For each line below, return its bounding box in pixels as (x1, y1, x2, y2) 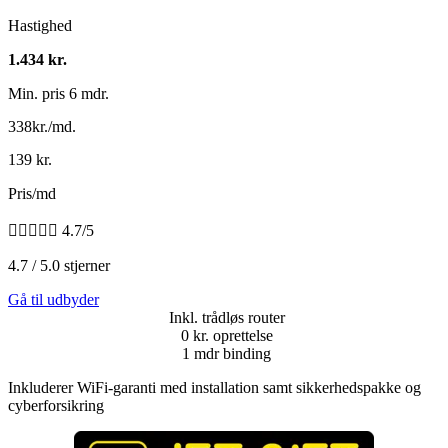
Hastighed (8, 17, 72, 35)
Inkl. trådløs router (168, 309, 285, 327)
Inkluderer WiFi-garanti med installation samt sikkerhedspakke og (8, 379, 421, 397)
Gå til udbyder (8, 291, 99, 309)
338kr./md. (8, 118, 76, 136)
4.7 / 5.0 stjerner (8, 257, 110, 275)
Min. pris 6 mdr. (8, 85, 109, 103)
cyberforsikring (8, 397, 104, 415)
